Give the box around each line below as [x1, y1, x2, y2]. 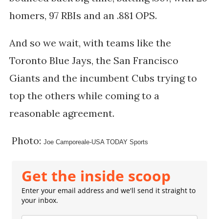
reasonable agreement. [9, 107, 114, 120]
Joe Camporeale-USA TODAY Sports [43, 138, 148, 146]
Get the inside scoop [21, 166, 171, 186]
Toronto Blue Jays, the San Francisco [9, 54, 178, 67]
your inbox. [21, 196, 58, 205]
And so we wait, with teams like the [9, 37, 171, 49]
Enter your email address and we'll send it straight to [21, 186, 196, 196]
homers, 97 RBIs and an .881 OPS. [9, 9, 157, 22]
